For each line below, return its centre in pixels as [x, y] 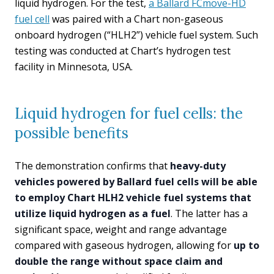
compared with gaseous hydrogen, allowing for [124, 245]
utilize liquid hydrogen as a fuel [93, 213]
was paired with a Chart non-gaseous [136, 19]
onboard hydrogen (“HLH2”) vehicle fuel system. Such [136, 35]
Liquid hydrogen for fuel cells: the [129, 113]
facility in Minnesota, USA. [74, 67]
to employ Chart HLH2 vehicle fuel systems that [133, 198]
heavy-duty [198, 166]
